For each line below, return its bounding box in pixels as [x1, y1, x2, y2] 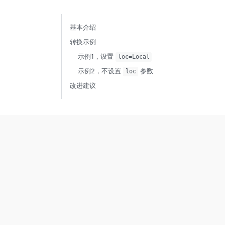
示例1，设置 [78, 53, 116, 61]
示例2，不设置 [78, 67, 123, 75]
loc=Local [118, 53, 150, 61]
